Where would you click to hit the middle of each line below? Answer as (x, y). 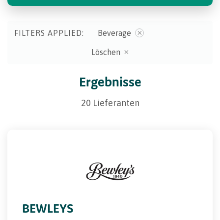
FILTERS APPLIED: (49, 33)
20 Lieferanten (110, 103)
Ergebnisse (110, 82)
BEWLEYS (48, 208)
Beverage (114, 33)
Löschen (106, 52)
